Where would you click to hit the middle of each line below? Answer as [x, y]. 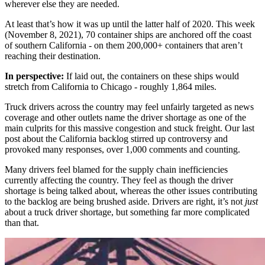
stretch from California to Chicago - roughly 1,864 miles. [111, 86]
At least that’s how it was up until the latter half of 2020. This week [130, 24]
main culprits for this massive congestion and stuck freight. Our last [130, 128]
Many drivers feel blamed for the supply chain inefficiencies [116, 169]
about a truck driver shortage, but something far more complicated [127, 212]
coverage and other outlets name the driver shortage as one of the [125, 117]
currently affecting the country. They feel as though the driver [119, 180]
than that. [22, 222]
